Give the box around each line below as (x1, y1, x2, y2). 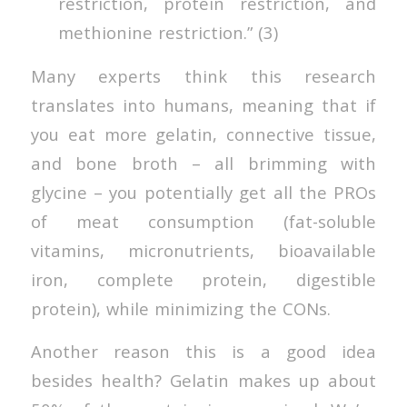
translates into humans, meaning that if (30, 93, 377, 116)
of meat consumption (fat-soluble (30, 209, 377, 233)
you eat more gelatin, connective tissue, (30, 122, 377, 145)
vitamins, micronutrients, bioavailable (30, 238, 377, 262)
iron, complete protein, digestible (30, 267, 377, 291)
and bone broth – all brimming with (30, 151, 377, 174)
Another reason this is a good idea (30, 340, 377, 363)
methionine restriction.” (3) (57, 20, 278, 44)
